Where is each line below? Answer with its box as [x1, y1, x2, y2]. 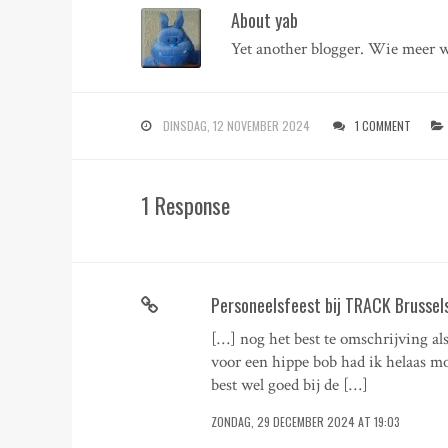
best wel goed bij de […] [211, 373, 369, 396]
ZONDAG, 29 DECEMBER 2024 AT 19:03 [211, 412, 401, 430]
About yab [231, 6, 299, 33]
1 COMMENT [355, 116, 412, 134]
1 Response [141, 189, 231, 222]
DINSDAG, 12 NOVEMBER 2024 [163, 116, 311, 134]
